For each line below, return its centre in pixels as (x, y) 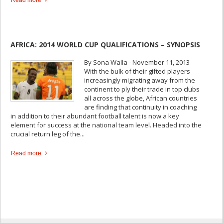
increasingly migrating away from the (140, 80)
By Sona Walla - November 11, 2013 (137, 62)
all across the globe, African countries (141, 98)
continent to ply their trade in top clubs (142, 89)
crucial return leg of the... (48, 134)
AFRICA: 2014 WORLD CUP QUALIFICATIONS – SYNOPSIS (105, 45)
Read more (26, 154)
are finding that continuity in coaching (140, 107)
